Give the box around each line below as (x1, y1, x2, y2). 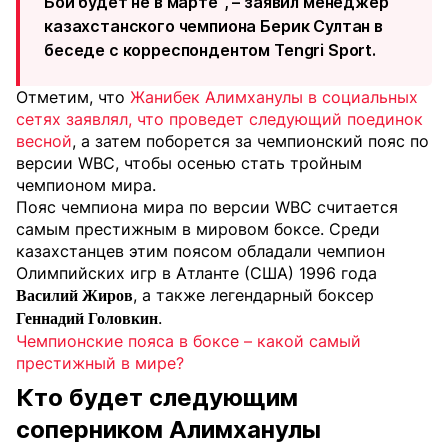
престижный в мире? (16, 353, 184, 373)
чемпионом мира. (16, 175, 156, 195)
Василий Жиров (16, 287, 133, 304)
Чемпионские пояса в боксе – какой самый (16, 331, 361, 351)
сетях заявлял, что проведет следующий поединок (16, 109, 423, 129)
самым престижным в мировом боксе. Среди (16, 219, 380, 239)
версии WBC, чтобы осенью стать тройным (16, 153, 362, 173)
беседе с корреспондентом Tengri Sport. (44, 40, 376, 60)
